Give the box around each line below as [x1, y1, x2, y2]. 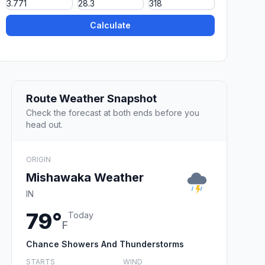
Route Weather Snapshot [26, 92, 157, 105]
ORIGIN [26, 154, 51, 164]
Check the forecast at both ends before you [26, 107, 199, 118]
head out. [26, 119, 63, 130]
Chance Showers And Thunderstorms [26, 238, 184, 249]
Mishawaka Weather [26, 170, 144, 185]
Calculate [90, 20, 131, 31]
